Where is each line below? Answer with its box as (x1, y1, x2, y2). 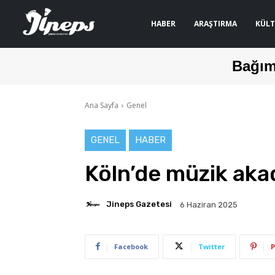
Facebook (114, 241, 148, 251)
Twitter (198, 241, 225, 251)
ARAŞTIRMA (193, 18, 237, 29)
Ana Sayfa (85, 99, 118, 110)
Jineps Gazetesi (106, 199, 172, 209)
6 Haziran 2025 (180, 199, 238, 209)
